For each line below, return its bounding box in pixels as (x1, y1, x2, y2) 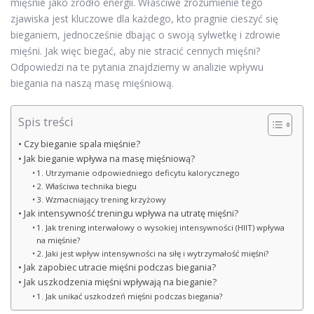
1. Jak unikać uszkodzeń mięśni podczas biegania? (36, 290, 223, 301)
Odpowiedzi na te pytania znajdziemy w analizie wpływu (11, 60, 264, 74)
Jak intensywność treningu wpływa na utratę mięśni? (23, 207, 238, 219)
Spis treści (18, 113, 74, 130)
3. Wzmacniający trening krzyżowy (36, 193, 167, 205)
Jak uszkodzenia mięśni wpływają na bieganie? (23, 275, 217, 288)
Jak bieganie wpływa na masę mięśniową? (23, 152, 195, 165)
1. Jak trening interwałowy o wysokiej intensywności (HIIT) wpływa (36, 221, 285, 233)
